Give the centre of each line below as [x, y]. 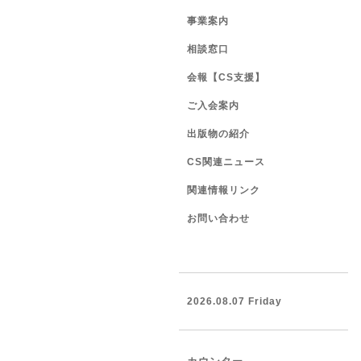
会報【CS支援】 [226, 77]
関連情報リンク [224, 190]
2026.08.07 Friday [234, 301]
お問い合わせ [218, 218]
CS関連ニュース [226, 162]
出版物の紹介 [218, 134]
